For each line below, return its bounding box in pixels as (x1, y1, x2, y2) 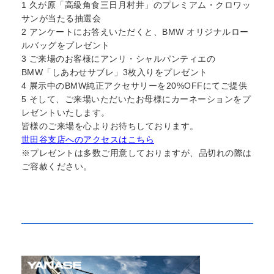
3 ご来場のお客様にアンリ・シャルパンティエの (21, 54, 215, 64)
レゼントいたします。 (21, 108, 110, 117)
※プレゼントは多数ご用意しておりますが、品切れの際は (21, 148, 252, 158)
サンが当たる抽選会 (21, 13, 101, 23)
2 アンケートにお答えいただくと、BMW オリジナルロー (21, 27, 249, 37)
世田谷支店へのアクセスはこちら (21, 135, 154, 144)
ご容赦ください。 (21, 161, 92, 171)
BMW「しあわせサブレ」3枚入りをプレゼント (21, 67, 208, 77)
